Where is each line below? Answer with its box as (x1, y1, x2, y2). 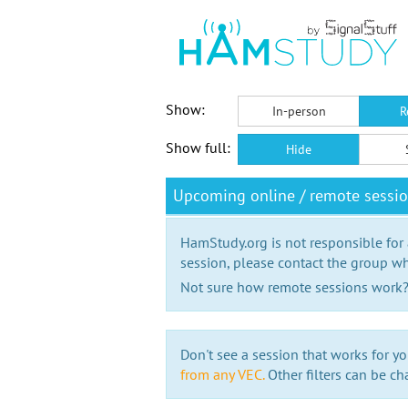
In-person (271, 103, 326, 119)
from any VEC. (180, 365, 264, 383)
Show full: (166, 138, 230, 157)
